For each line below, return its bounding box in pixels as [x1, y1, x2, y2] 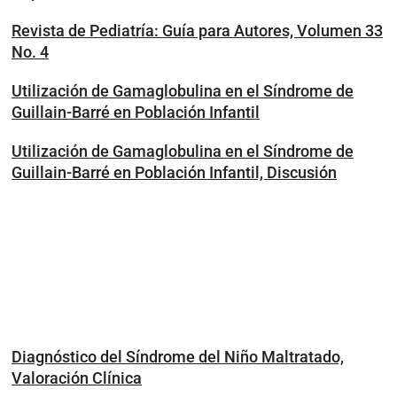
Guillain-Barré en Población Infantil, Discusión [12, 163, 337, 182]
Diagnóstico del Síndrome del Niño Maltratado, [12, 347, 344, 366]
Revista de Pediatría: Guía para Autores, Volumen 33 [12, 21, 383, 40]
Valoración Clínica [12, 369, 142, 387]
